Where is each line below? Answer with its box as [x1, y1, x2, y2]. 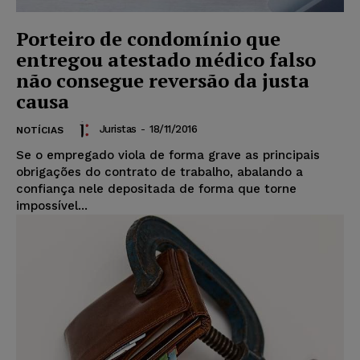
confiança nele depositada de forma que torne [16, 181, 297, 196]
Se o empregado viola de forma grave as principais [16, 147, 320, 162]
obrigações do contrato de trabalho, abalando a [16, 164, 303, 179]
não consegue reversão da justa [16, 67, 309, 93]
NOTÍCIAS [16, 124, 63, 136]
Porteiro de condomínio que [16, 25, 280, 51]
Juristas [99, 123, 137, 136]
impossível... [16, 198, 88, 213]
